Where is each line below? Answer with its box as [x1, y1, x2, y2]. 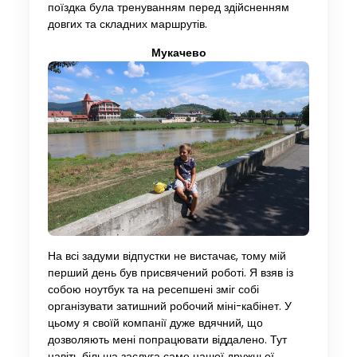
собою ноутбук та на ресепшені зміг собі [47, 281, 259, 297]
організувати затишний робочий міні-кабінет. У [47, 298, 292, 314]
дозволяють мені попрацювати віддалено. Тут [47, 331, 287, 347]
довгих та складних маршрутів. [47, 17, 207, 33]
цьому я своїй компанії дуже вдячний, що [47, 315, 263, 331]
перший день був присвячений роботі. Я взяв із [47, 265, 293, 280]
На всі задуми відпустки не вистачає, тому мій [47, 248, 286, 264]
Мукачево [151, 45, 206, 61]
